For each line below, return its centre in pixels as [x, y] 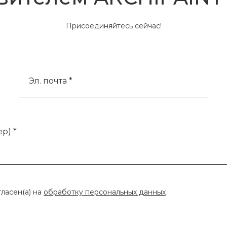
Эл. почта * [51, 81]
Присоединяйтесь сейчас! [113, 26]
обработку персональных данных [105, 192]
